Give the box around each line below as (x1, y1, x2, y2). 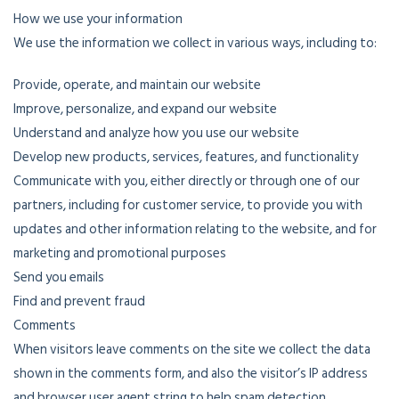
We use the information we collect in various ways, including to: (13, 32, 377, 54)
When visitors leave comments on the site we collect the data (13, 338, 370, 361)
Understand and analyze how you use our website (13, 122, 299, 144)
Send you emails (13, 266, 104, 289)
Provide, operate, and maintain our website (13, 74, 261, 96)
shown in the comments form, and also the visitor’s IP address (13, 362, 368, 385)
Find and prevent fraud (13, 290, 145, 313)
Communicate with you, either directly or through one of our (13, 170, 360, 192)
